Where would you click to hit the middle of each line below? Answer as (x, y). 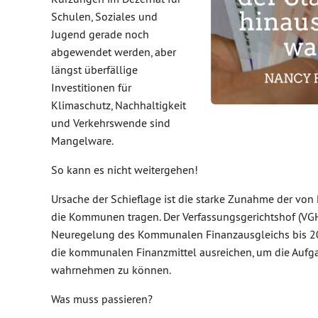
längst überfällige (94, 70)
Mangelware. (82, 141)
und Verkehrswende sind (111, 123)
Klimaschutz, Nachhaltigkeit (119, 105)
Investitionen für (91, 87)
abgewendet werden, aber (114, 52)
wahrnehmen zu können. (111, 270)
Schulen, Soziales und (104, 16)
